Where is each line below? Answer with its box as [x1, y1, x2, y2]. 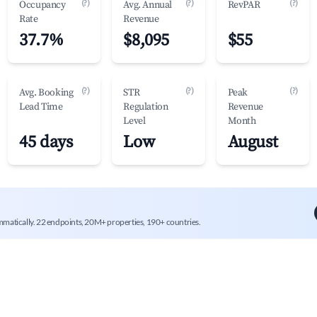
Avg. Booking [19, 86, 74, 99]
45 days [19, 132, 73, 153]
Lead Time [19, 100, 63, 113]
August [227, 132, 278, 153]
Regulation [123, 100, 168, 113]
